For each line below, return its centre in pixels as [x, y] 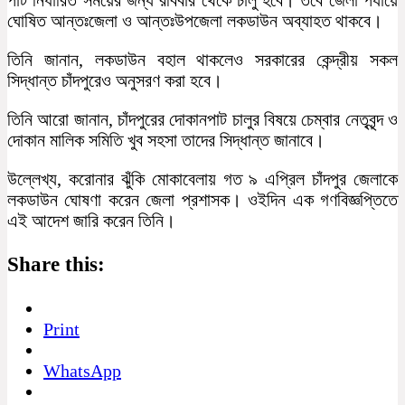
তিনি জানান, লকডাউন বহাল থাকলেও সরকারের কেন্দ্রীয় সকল [202, 59]
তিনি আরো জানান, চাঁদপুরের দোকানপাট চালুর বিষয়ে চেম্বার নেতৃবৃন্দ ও [202, 119]
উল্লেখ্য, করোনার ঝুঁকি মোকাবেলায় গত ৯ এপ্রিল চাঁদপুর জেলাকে [202, 179]
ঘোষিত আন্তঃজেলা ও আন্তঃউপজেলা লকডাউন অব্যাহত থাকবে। [195, 20]
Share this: [56, 264]
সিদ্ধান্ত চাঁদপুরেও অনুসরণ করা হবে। [115, 80]
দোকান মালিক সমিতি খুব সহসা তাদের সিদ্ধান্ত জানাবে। [166, 140]
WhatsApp [82, 370]
